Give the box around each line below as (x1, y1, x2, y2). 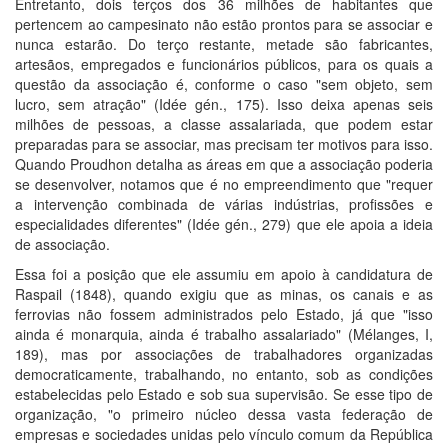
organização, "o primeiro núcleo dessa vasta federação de (15, 403, 433, 424)
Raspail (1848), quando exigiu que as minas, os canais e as (15, 283, 433, 304)
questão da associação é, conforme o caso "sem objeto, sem (15, 73, 433, 94)
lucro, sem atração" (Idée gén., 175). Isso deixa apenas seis (15, 93, 433, 114)
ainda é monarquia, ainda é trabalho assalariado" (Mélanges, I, (15, 323, 433, 344)
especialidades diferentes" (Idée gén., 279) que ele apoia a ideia (15, 213, 433, 234)
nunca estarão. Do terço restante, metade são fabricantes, (15, 33, 433, 54)
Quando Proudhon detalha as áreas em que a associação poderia (15, 153, 433, 174)
